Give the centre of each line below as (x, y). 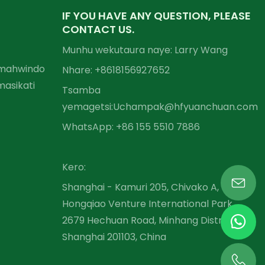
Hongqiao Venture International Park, (148, 204)
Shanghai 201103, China (114, 237)
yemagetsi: (87, 107)
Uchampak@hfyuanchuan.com (185, 107)
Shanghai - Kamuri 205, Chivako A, (140, 188)
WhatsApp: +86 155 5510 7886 (131, 127)
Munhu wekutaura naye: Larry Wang (145, 50)
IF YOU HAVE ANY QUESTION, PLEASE (156, 16)
